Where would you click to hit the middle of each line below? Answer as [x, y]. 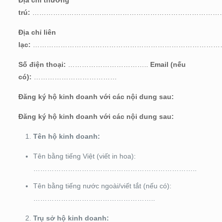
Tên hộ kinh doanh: [66, 136]
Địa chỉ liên [37, 32]
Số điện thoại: [42, 64]
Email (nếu [168, 64]
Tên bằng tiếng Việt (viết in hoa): [84, 156]
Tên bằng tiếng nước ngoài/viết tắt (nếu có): [102, 186]
